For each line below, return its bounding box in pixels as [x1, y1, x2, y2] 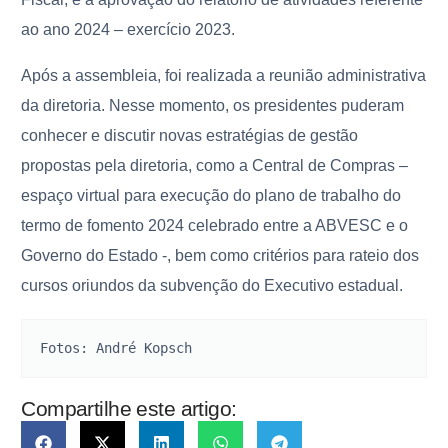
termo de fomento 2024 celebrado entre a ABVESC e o [21, 216, 409, 234]
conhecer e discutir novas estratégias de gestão [21, 126, 359, 144]
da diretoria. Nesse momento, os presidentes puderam [21, 96, 405, 114]
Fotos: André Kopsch [40, 339, 193, 356]
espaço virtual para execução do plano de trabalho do [21, 186, 402, 204]
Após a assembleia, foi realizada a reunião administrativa [21, 66, 427, 84]
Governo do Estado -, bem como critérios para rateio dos [21, 246, 420, 264]
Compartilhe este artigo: [21, 396, 237, 420]
